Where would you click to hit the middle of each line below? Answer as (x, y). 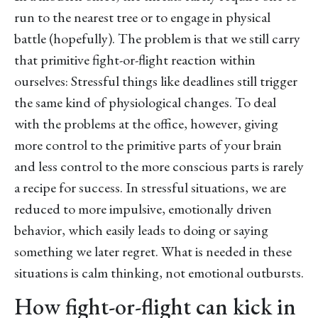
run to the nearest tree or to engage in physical (142, 17)
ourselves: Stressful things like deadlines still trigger (156, 81)
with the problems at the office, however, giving (146, 123)
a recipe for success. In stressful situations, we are (150, 187)
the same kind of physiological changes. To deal (145, 102)
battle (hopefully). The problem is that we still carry (157, 38)
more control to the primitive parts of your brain (148, 144)
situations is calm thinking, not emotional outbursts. (159, 272)
